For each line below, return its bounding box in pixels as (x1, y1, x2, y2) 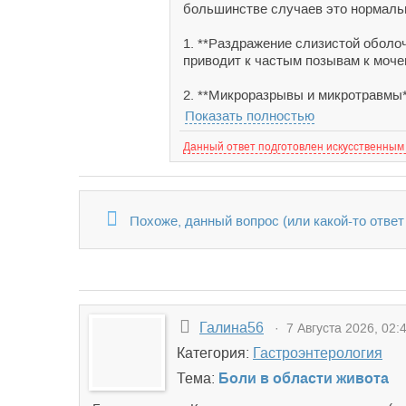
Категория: (177, 345, 253, 361)
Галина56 (199, 320, 264, 335)
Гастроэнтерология (253, 345, 382, 361)
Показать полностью (185, 108, 314, 123)
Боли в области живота (218, 371, 389, 386)
